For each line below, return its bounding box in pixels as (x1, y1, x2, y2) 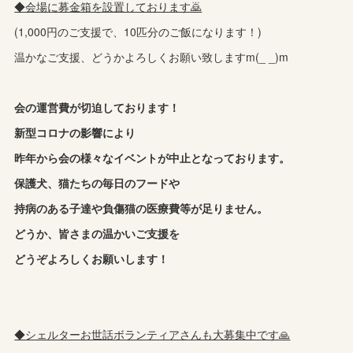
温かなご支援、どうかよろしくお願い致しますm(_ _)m (14, 48, 289, 65)
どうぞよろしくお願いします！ (14, 250, 169, 266)
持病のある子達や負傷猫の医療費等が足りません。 (14, 199, 269, 216)
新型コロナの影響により (14, 124, 136, 140)
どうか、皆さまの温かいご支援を (14, 225, 191, 241)
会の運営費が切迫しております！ (14, 98, 180, 115)
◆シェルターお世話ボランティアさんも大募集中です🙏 (14, 325, 291, 342)
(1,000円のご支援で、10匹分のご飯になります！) (14, 23, 262, 39)
